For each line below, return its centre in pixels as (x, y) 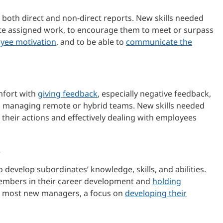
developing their (156, 193)
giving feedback (68, 93)
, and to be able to (91, 42)
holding (167, 181)
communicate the (159, 42)
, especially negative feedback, (154, 93)
